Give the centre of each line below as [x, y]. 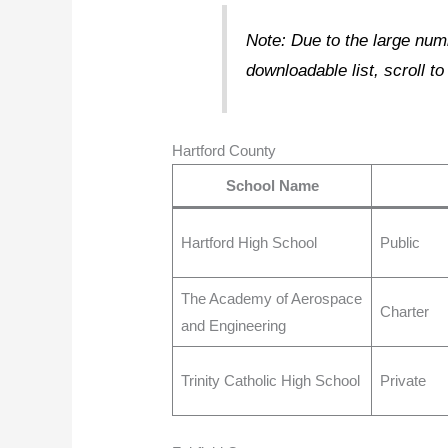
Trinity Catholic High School [270, 381]
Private [402, 381]
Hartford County [224, 151]
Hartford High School [248, 243]
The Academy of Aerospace [271, 299]
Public [399, 243]
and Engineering [233, 326]
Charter [404, 312]
